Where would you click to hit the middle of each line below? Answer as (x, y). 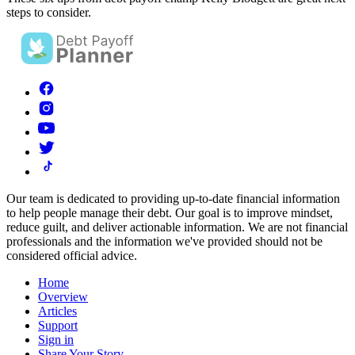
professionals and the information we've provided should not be (164, 242)
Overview (63, 297)
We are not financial (298, 227)
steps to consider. (49, 13)
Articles (57, 311)
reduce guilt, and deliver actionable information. (126, 227)
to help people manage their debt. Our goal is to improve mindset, (170, 213)
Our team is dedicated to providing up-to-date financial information (173, 199)
